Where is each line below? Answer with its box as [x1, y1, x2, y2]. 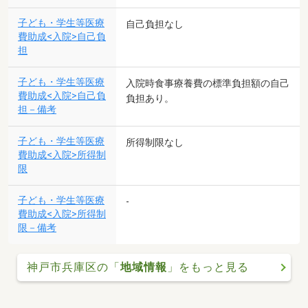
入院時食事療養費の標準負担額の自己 [126, 78, 289, 89]
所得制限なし [126, 137, 184, 148]
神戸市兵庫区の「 [26, 261, 120, 274]
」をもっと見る [166, 261, 249, 274]
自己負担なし [126, 19, 184, 30]
